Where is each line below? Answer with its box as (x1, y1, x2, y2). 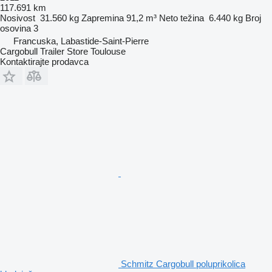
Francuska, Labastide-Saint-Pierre (13, 35, 149, 46)
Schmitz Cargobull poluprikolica (121, 258, 245, 269)
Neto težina (159, 12, 204, 23)
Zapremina (81, 12, 124, 23)
